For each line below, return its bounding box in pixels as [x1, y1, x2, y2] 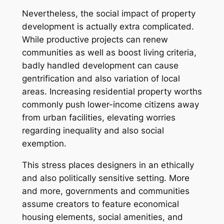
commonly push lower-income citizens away [21, 99, 199, 110]
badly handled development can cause [21, 60, 178, 71]
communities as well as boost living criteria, [21, 47, 196, 58]
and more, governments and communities [21, 186, 189, 196]
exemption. [21, 138, 66, 149]
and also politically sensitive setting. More [21, 173, 189, 183]
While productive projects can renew [21, 34, 168, 45]
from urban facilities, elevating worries [21, 112, 175, 123]
